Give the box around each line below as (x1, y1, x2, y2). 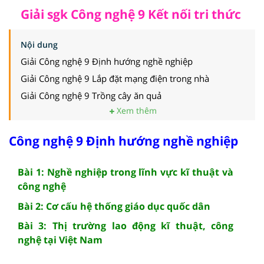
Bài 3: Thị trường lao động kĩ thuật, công (18, 219, 233, 232)
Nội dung (21, 38, 58, 50)
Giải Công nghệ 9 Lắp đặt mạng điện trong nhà (21, 72, 209, 84)
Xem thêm (114, 104, 157, 116)
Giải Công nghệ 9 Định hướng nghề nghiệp (21, 55, 193, 67)
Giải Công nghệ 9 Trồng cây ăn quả (21, 89, 161, 101)
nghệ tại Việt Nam (18, 233, 103, 246)
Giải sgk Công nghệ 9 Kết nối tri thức (20, 5, 241, 22)
